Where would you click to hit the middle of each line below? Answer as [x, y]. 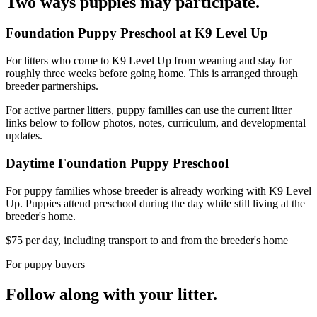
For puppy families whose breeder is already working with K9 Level [158, 190]
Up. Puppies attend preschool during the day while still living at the [155, 203]
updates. [24, 136]
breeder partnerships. [52, 86]
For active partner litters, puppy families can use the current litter [149, 110]
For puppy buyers [45, 264]
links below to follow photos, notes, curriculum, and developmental [156, 123]
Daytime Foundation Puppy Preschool [117, 163]
